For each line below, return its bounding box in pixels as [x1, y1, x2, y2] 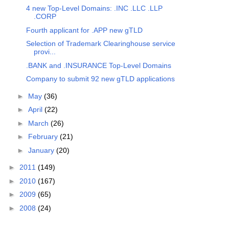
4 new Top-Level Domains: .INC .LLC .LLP [26, 4, 163, 13]
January [28, 146, 56, 154]
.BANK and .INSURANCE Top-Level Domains [26, 61, 171, 70]
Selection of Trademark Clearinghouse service [26, 39, 175, 48]
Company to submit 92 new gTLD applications [26, 75, 175, 83]
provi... [33, 48, 56, 56]
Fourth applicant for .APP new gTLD [26, 26, 143, 34]
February [28, 132, 60, 141]
